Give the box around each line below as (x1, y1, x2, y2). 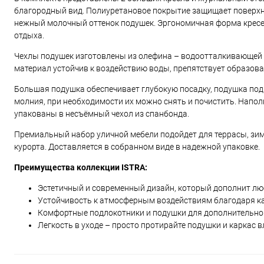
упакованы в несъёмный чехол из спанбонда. (14, 109, 189, 119)
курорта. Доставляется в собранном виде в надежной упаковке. (14, 142, 260, 152)
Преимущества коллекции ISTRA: (14, 163, 147, 173)
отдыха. (14, 31, 44, 41)
